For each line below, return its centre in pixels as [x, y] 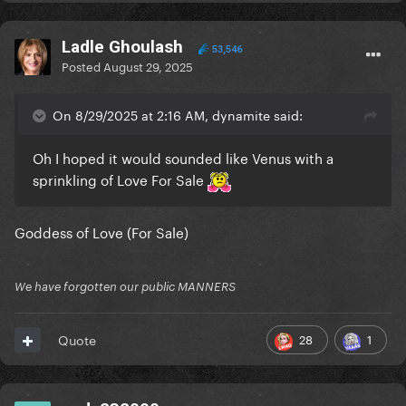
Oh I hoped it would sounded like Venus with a [183, 157]
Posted [82, 66]
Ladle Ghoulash [122, 47]
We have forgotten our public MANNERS [125, 287]
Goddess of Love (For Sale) [101, 232]
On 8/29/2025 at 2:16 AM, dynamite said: [178, 115]
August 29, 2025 [148, 66]
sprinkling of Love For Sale [120, 179]
